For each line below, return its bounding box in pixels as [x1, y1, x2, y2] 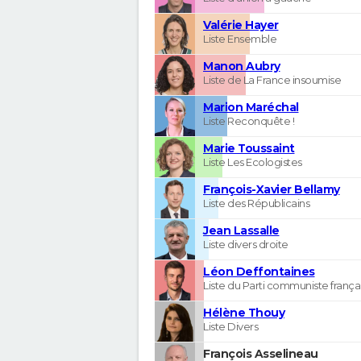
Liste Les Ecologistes [203, 155, 302, 168]
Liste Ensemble [203, 31, 276, 45]
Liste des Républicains [203, 196, 309, 210]
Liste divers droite [203, 237, 288, 251]
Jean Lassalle [203, 222, 280, 238]
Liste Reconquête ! [203, 114, 294, 127]
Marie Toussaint [203, 140, 295, 156]
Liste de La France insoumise [203, 73, 341, 86]
